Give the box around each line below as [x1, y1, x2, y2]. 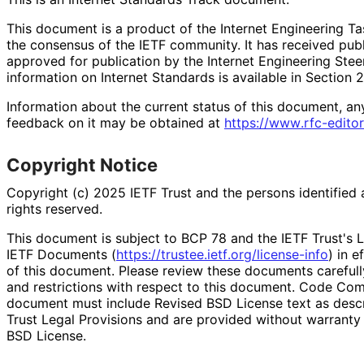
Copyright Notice [6, 154, 158, 175]
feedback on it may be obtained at [6, 114, 224, 131]
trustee [161, 245, 204, 262]
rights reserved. [6, 200, 102, 217]
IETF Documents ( [6, 245, 116, 262]
